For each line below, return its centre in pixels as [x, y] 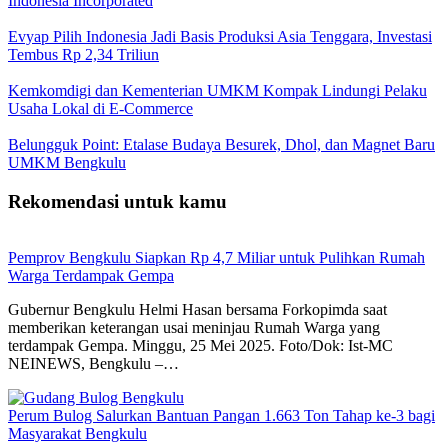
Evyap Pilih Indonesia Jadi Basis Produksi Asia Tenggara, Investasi [220, 36]
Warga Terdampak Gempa [91, 276]
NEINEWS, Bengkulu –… [93, 364]
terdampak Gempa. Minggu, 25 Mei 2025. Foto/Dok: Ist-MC [202, 346]
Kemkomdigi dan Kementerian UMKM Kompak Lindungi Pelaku [217, 90]
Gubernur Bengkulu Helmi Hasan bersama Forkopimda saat [197, 310]
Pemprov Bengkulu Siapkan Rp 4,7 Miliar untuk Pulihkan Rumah [216, 258]
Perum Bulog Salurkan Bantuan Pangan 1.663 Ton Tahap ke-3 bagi [221, 416]
